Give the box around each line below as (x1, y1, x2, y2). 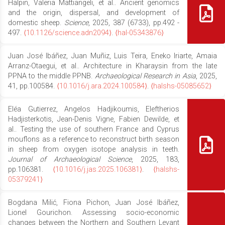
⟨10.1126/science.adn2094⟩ (24, 28, 111, 37)
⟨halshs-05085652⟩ (151, 81, 211, 90)
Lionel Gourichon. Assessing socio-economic (8, 208, 179, 217)
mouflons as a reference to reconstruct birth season (8, 135, 179, 144)
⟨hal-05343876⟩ (115, 28, 164, 37)
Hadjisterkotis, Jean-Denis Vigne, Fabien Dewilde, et (8, 115, 179, 124)
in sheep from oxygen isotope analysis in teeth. (8, 145, 179, 154)
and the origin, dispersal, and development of (8, 8, 179, 17)
